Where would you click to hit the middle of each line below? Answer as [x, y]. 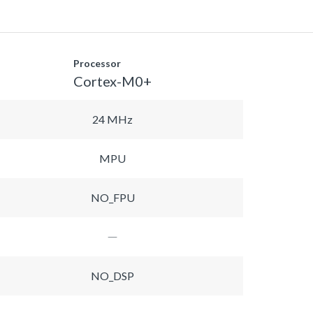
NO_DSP [112, 275]
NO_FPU [112, 197]
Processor [97, 63]
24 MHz [112, 119]
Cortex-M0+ [112, 81]
